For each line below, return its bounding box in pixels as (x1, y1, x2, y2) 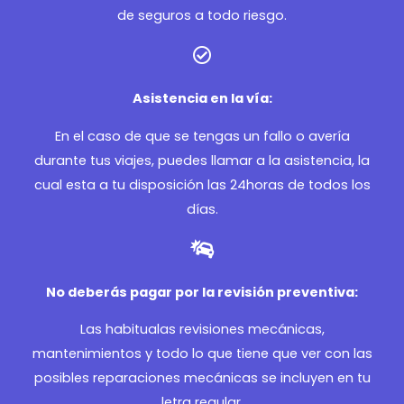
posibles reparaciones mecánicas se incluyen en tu (33, 369, 371, 388)
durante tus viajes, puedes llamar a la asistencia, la (34, 151, 370, 170)
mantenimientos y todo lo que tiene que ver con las (32, 344, 372, 363)
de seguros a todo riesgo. (117, 6, 287, 25)
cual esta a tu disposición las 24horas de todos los (33, 175, 371, 194)
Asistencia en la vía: (132, 89, 272, 108)
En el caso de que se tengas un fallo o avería (54, 126, 350, 145)
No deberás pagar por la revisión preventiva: (46, 282, 358, 301)
